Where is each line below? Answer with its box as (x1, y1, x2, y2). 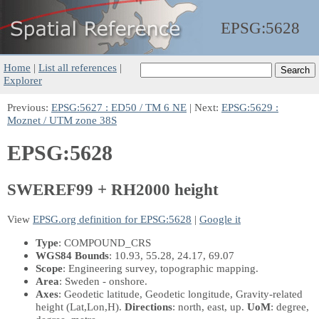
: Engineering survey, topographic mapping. (63, 261, 258, 274)
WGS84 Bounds (36, 249, 109, 261)
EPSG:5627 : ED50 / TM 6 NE (51, 101, 187, 113)
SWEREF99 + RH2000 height (7, 180, 219, 199)
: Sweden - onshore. (59, 274, 147, 287)
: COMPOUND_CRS (58, 236, 151, 249)
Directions (125, 300, 172, 313)
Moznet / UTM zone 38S (7, 114, 117, 126)
